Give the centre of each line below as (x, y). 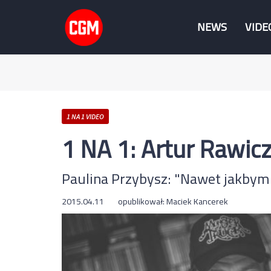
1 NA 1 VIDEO (85, 116)
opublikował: (142, 201)
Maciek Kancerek (197, 201)
